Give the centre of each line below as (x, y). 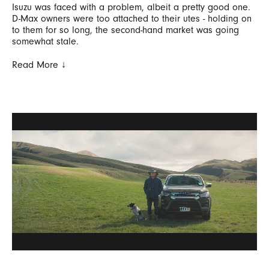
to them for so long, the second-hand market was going (125, 30)
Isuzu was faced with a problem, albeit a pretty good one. (131, 7)
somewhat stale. (45, 41)
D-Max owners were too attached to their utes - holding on (132, 18)
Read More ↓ (39, 65)
